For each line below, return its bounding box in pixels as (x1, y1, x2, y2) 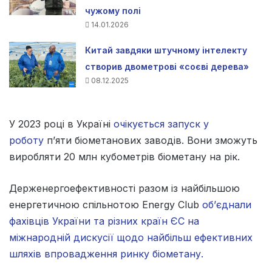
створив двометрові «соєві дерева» (85, 61, 250, 72)
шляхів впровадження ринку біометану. (9, 247, 203, 260)
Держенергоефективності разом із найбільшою (9, 182, 240, 194)
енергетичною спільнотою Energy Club (9, 198, 202, 211)
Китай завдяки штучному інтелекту (85, 44, 248, 55)
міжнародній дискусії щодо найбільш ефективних (9, 231, 253, 243)
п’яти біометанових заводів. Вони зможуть (44, 134, 257, 146)
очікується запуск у (114, 117, 209, 130)
